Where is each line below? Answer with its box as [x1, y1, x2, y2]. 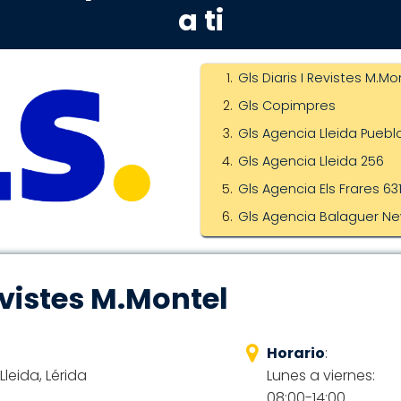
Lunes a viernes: [266, 365, 375, 386]
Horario [266, 343, 325, 363]
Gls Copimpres [238, 97, 336, 115]
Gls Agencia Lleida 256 [238, 152, 384, 170]
